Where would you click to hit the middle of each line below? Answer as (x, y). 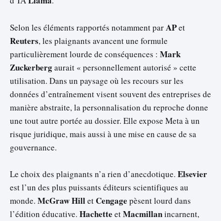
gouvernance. (33, 147)
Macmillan (143, 214)
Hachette (96, 214)
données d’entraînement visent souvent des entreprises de (110, 94)
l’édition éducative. (45, 214)
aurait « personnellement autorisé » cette (124, 67)
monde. (24, 200)
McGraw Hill (61, 200)
